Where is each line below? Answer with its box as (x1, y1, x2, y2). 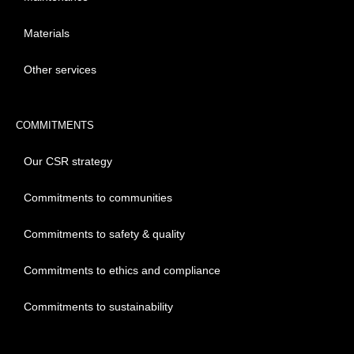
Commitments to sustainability (24, 300, 173, 314)
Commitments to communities (24, 191, 172, 205)
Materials (24, 27, 70, 40)
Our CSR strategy (24, 155, 112, 168)
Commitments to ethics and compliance (24, 264, 220, 277)
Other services (24, 63, 96, 77)
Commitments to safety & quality (24, 228, 185, 241)
